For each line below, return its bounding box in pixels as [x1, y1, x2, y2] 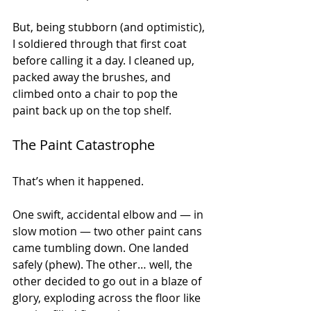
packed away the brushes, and [12, 69, 174, 85]
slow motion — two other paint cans [12, 224, 205, 239]
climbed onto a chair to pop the [12, 86, 180, 101]
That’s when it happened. [12, 174, 144, 189]
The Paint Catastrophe [12, 135, 155, 154]
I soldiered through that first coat [12, 36, 190, 51]
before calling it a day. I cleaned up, [12, 53, 197, 68]
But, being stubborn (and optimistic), [12, 19, 208, 35]
